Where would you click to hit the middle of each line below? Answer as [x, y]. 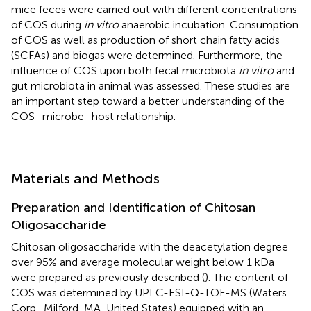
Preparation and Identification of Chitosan [133, 207]
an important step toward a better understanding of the [148, 101]
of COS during [48, 24]
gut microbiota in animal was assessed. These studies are [151, 85]
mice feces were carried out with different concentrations [154, 9]
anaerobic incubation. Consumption [209, 24]
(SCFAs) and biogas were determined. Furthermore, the [147, 55]
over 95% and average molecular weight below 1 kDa [143, 262]
